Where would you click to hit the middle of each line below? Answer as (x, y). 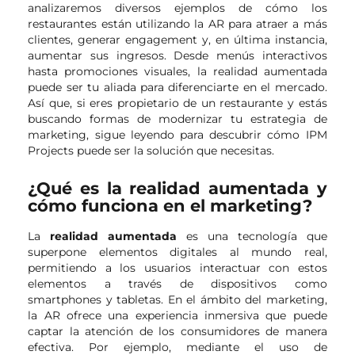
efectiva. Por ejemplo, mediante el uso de (177, 347)
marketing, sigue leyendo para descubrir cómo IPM (177, 134)
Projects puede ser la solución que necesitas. (151, 150)
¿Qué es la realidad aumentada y (177, 188)
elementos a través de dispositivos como (177, 283)
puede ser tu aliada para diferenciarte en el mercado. (177, 87)
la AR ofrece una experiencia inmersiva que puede (177, 315)
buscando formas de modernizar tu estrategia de (177, 118)
